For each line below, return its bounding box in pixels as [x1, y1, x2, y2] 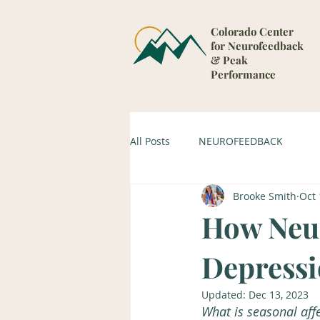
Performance [211, 67, 279, 81]
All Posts [130, 134, 170, 148]
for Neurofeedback [211, 39, 304, 53]
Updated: [201, 288, 249, 301]
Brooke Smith [233, 189, 296, 203]
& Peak [211, 53, 248, 67]
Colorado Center [211, 24, 294, 39]
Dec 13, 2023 [249, 288, 309, 301]
